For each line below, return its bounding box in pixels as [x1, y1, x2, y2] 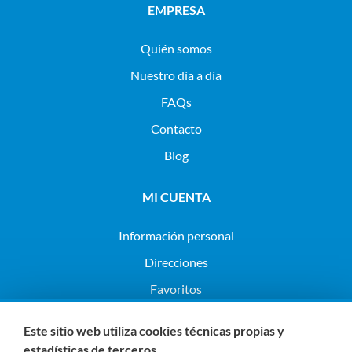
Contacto [150, 121, 202, 137]
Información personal [118, 228, 234, 244]
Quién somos [140, 41, 212, 57]
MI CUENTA [141, 189, 211, 205]
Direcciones [144, 255, 208, 270]
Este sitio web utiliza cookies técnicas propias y [24, 323, 284, 338]
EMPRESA [147, 2, 205, 18]
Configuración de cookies [108, 308, 244, 324]
